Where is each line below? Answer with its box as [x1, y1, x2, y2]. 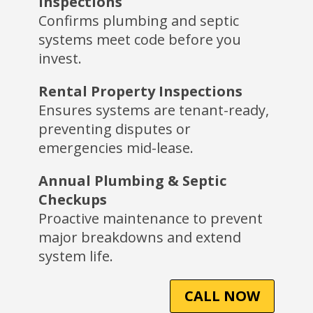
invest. [38, 49, 82, 68]
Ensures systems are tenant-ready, [38, 101, 269, 120]
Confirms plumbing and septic [38, 11, 239, 31]
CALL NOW [184, 286, 261, 306]
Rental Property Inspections [38, 82, 242, 101]
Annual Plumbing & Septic [38, 171, 226, 191]
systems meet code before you [38, 30, 241, 50]
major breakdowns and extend [38, 228, 241, 247]
